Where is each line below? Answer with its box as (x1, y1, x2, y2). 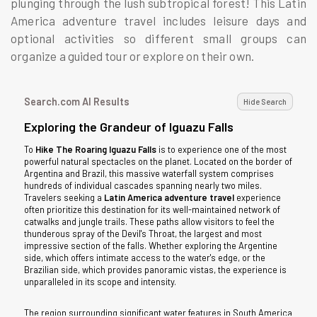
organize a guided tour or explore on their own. (11, 48, 255, 63)
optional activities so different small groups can (11, 30, 306, 45)
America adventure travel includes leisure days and (11, 13, 306, 28)
